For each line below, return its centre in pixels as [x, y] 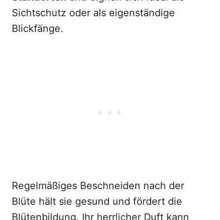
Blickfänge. [38, 28]
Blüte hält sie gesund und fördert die [97, 201]
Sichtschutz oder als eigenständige [93, 13]
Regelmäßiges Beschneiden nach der [98, 186]
